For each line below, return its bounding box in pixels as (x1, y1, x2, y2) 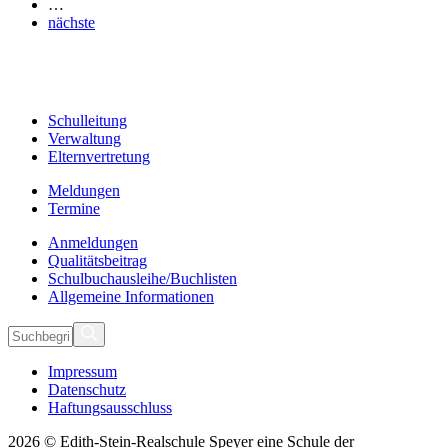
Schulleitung (48, 112, 127, 130)
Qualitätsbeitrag (48, 252, 147, 270)
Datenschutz (48, 381, 126, 399)
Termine (48, 200, 100, 218)
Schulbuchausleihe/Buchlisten (48, 270, 237, 288)
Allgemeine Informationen (48, 288, 214, 306)
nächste (48, 14, 95, 32)
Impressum (48, 363, 117, 381)
